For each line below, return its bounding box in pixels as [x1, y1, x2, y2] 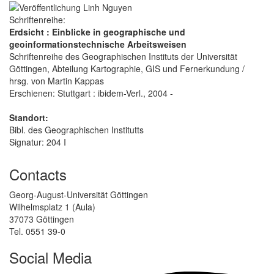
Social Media [9, 246, 92, 268]
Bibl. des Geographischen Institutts [9, 123, 144, 136]
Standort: [9, 111, 48, 124]
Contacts [9, 163, 67, 185]
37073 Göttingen [9, 212, 74, 225]
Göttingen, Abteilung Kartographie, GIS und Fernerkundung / [9, 62, 245, 75]
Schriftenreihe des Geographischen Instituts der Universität [9, 50, 237, 62]
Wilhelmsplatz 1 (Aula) [9, 200, 95, 213]
